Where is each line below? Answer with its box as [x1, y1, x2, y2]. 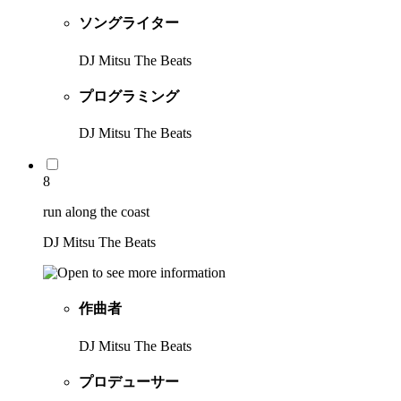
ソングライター [79, 15, 179, 31]
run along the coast [43, 204, 149, 220]
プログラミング [79, 88, 179, 104]
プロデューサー [79, 373, 179, 389]
